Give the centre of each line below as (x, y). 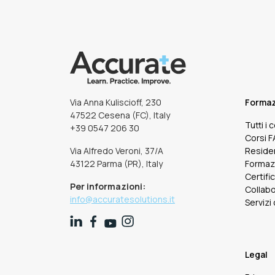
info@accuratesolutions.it (122, 199)
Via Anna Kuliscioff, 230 (116, 102)
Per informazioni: (108, 186)
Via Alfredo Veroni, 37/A (117, 150)
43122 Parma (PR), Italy (116, 163)
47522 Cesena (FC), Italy (120, 115)
